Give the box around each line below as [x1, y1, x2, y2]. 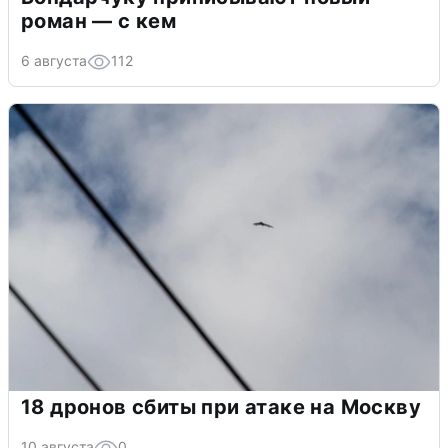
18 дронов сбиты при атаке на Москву [21, 395, 421, 420]
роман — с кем [21, 9, 177, 34]
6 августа [21, 52, 87, 70]
